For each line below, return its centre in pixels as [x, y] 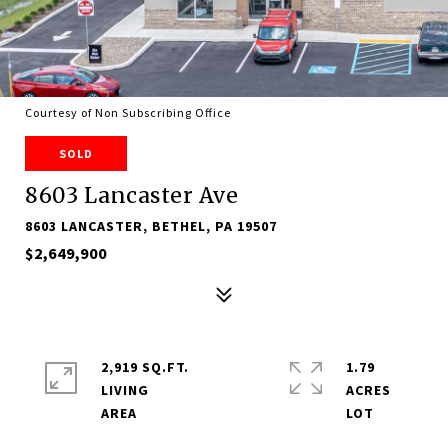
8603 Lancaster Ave [131, 195]
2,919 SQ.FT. [145, 367]
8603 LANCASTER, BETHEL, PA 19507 [151, 226]
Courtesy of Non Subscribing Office [128, 112]
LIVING [125, 390]
